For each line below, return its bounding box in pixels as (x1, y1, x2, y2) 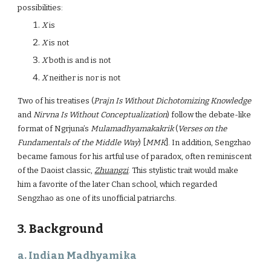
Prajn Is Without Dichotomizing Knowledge (94, 96, 252, 105)
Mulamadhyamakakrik (91, 124, 174, 133)
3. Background (18, 221, 104, 236)
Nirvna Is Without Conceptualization (33, 110, 168, 119)
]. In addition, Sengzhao (166, 138, 252, 147)
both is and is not (47, 56, 111, 65)
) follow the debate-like (167, 110, 252, 119)
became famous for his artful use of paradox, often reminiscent (18, 152, 252, 161)
